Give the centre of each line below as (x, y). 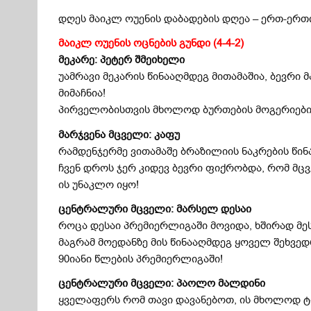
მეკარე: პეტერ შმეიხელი (122, 60)
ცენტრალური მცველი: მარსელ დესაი (155, 209)
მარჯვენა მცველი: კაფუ (119, 134)
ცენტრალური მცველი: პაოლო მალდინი (162, 284)
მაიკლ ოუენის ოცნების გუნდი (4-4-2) (151, 43)
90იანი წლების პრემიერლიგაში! (141, 259)
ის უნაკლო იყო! (99, 184)
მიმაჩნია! (82, 93)
